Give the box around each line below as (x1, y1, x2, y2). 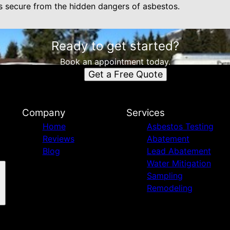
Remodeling (146, 183, 193, 193)
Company (22, 107, 65, 119)
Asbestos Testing (146, 121, 214, 131)
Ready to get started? (51, 39, 179, 53)
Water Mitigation (146, 158, 211, 168)
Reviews (42, 133, 74, 144)
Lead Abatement (146, 146, 211, 156)
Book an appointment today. (60, 56, 170, 67)
